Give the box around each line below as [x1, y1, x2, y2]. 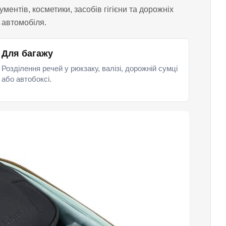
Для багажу [1, 48, 53, 59]
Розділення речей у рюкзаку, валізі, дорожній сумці [1, 64, 178, 73]
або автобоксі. [1, 75, 51, 83]
